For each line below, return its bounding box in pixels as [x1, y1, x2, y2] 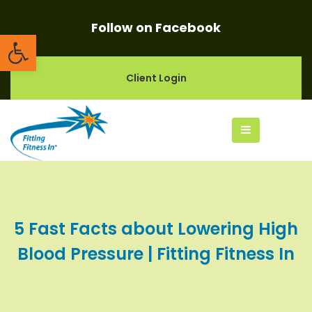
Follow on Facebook [91, 19, 221, 36]
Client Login [125, 71, 187, 85]
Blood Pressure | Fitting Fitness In [17, 242, 295, 265]
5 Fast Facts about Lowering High [14, 217, 298, 240]
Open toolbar [6, 25, 149, 56]
